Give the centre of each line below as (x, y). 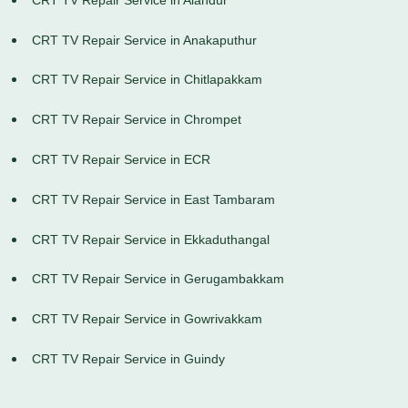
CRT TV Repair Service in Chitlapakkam (147, 80)
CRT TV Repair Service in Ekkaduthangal (151, 239)
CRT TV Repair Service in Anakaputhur (144, 40)
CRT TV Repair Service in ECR (121, 160)
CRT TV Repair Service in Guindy (128, 359)
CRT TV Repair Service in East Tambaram (153, 199)
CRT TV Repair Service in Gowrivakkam (147, 319)
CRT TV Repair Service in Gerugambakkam (158, 279)
